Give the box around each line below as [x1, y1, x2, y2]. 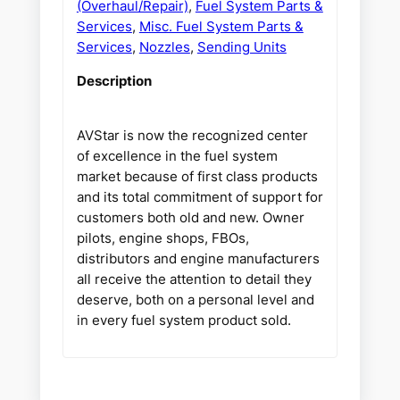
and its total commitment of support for [76, 188, 323, 206]
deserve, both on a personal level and [76, 291, 314, 309]
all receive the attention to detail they [76, 271, 312, 288]
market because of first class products [76, 168, 318, 186]
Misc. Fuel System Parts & [138, 18, 304, 36]
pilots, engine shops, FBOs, [76, 229, 249, 247]
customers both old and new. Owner [76, 209, 304, 227]
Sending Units [196, 38, 287, 56]
